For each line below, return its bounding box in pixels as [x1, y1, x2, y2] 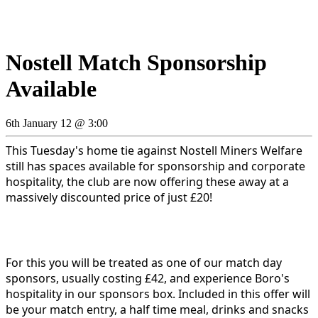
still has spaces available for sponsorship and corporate [6, 158, 305, 175]
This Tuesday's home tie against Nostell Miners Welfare [6, 143, 302, 159]
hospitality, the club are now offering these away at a [6, 174, 289, 190]
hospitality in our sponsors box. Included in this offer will [6, 286, 310, 302]
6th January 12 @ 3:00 [6, 117, 108, 130]
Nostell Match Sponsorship [6, 49, 267, 75]
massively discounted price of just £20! [6, 190, 212, 206]
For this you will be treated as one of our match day [6, 255, 282, 271]
